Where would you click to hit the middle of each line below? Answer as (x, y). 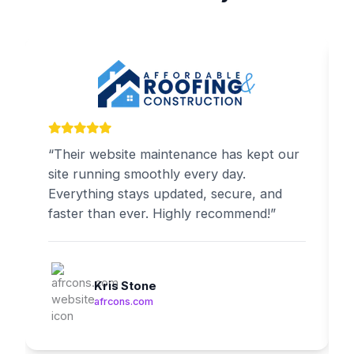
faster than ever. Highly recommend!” (162, 214)
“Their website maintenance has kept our (174, 154)
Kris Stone (126, 286)
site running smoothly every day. (147, 174)
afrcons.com (124, 301)
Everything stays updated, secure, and (166, 194)
